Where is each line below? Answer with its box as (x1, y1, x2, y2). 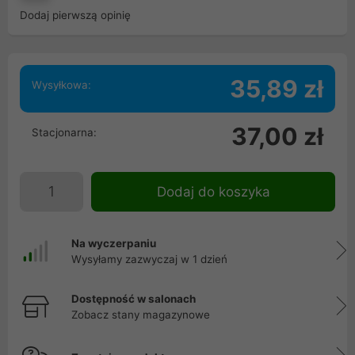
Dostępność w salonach (71, 292, 196, 305)
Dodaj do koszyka (156, 184, 270, 200)
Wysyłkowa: (32, 78, 91, 91)
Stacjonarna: (32, 126, 97, 139)
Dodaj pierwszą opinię (20, 9, 131, 21)
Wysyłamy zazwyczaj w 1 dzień (71, 253, 227, 265)
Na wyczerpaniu (71, 237, 156, 250)
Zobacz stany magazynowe (71, 308, 210, 321)
